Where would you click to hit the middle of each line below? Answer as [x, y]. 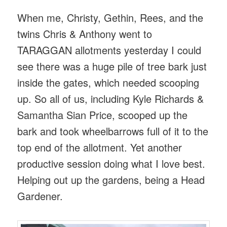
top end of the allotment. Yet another [100, 147]
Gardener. [40, 196]
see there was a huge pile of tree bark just [112, 66]
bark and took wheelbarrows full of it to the [113, 131]
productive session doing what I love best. [111, 163]
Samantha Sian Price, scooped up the [103, 115]
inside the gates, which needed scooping [108, 82]
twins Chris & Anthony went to [85, 33]
